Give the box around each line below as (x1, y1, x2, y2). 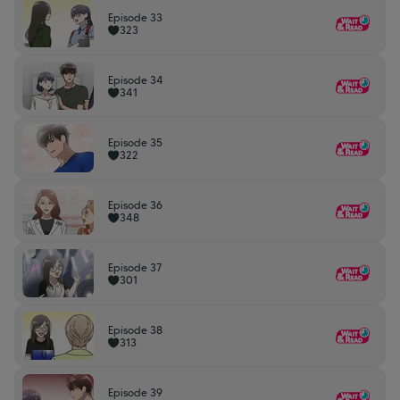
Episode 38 (108, 323, 162, 337)
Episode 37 (108, 261, 162, 274)
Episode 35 (108, 136, 162, 149)
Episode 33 (108, 11, 162, 24)
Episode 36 (108, 198, 162, 212)
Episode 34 (108, 73, 163, 87)
